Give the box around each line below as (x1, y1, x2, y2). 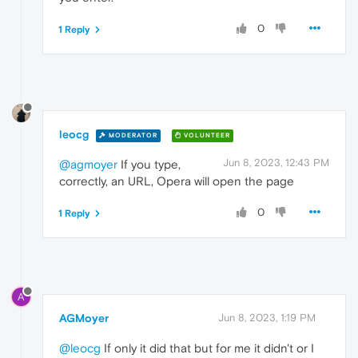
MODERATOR (106, 131, 157, 139)
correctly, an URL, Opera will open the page (59, 174, 294, 189)
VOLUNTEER (181, 131, 230, 139)
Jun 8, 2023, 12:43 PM (223, 157, 329, 169)
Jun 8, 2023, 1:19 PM (218, 311, 316, 324)
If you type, (117, 157, 181, 172)
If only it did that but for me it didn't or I (101, 340, 314, 355)
